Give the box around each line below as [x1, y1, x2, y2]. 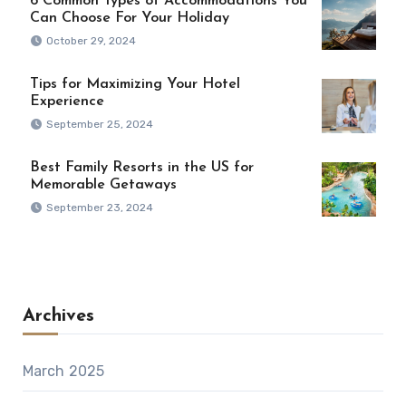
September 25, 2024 [45, 117, 153, 130]
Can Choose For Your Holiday [29, 10, 229, 25]
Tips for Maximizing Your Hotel [29, 76, 240, 92]
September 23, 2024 [45, 200, 153, 214]
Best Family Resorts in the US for [29, 159, 254, 175]
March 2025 [22, 362, 105, 380]
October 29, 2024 [45, 34, 136, 47]
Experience [29, 93, 104, 109]
